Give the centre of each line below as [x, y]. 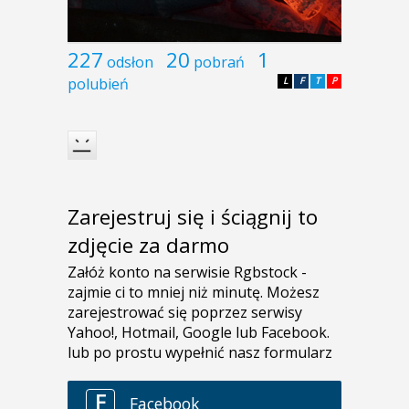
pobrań [219, 62]
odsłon [130, 62]
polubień [98, 84]
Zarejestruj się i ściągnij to [193, 217]
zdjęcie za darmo [148, 246]
